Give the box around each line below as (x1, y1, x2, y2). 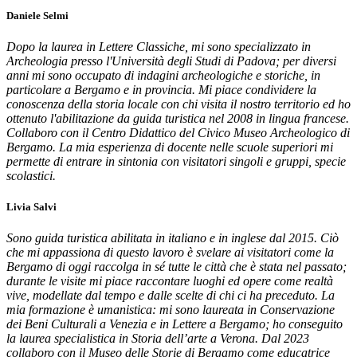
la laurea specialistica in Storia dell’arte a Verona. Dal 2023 (6, 331, 309, 346)
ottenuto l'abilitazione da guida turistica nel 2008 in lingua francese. (6, 111, 349, 125)
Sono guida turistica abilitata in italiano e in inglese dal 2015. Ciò (6, 231, 339, 245)
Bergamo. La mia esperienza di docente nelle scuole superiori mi (6, 139, 333, 154)
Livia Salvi (6, 201, 57, 214)
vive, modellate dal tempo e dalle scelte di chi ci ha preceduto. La (6, 288, 335, 303)
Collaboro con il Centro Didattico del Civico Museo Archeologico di (6, 125, 350, 139)
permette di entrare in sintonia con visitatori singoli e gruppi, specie (6, 154, 346, 168)
